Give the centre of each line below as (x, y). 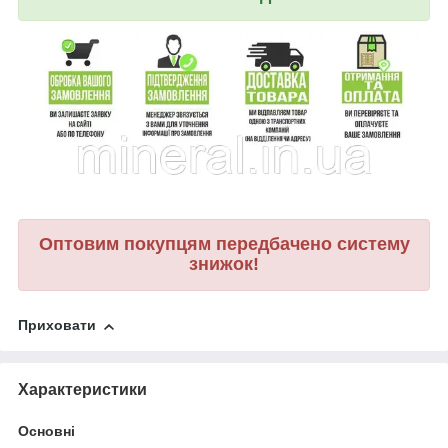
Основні (46, 431)
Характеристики (82, 390)
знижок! (224, 264)
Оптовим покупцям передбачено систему (224, 244)
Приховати (57, 325)
